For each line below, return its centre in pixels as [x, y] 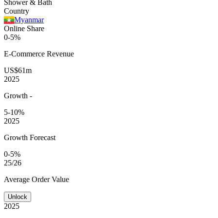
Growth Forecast [30, 137]
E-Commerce [25, 54]
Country [17, 11]
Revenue [60, 54]
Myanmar [29, 19]
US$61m [18, 70]
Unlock [18, 197]
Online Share [24, 28]
